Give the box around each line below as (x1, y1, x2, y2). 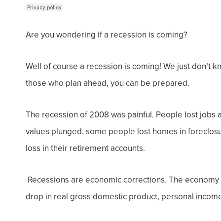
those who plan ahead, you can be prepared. (26, 77, 189, 89)
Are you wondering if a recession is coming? (26, 29, 187, 40)
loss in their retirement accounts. (26, 142, 145, 154)
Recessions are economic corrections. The (28, 174, 183, 185)
